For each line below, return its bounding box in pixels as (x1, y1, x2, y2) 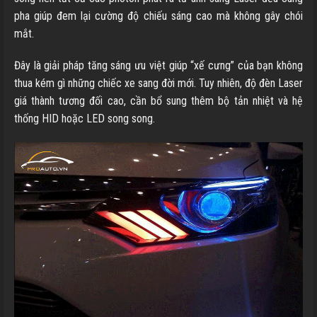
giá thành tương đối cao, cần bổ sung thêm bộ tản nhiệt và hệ (14, 94, 303, 108)
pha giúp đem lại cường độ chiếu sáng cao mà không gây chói (14, 8, 303, 23)
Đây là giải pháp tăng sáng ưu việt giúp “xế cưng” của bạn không (14, 59, 303, 73)
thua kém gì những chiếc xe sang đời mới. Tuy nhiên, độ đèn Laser (14, 76, 303, 91)
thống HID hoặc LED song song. (14, 112, 155, 126)
